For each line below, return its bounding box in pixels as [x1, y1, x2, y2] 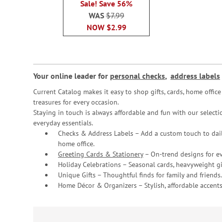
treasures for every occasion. [33, 98, 119, 107]
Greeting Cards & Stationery [58, 150, 143, 159]
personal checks [110, 71, 165, 81]
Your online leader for [33, 71, 110, 81]
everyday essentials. [33, 118, 93, 128]
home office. [58, 139, 95, 149]
